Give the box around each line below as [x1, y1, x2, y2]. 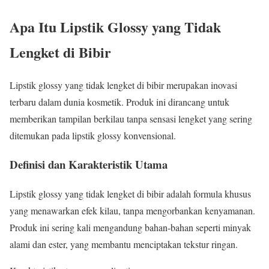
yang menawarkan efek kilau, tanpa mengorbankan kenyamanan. [10, 204, 255, 217]
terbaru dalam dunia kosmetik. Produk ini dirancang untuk [10, 95, 229, 108]
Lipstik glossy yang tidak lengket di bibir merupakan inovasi [10, 78, 237, 91]
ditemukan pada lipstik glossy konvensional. [10, 128, 176, 142]
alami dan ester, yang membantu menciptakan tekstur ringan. [10, 238, 238, 251]
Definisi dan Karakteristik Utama [10, 156, 168, 173]
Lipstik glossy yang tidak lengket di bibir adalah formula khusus [10, 187, 251, 201]
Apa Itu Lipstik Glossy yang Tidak [10, 16, 221, 37]
